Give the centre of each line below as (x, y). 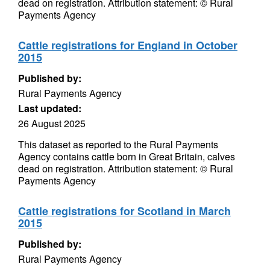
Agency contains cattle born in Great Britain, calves (127, 156)
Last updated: (50, 108)
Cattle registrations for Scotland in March (124, 211)
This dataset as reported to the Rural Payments (118, 144)
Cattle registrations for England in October (128, 45)
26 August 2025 (52, 123)
